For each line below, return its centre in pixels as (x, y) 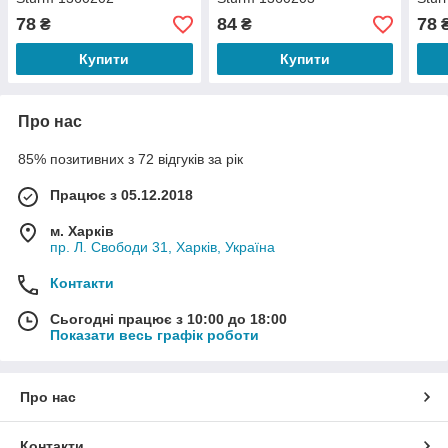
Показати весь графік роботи (154, 335)
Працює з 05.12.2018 (121, 195)
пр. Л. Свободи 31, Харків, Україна (162, 247)
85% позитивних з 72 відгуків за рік (130, 159)
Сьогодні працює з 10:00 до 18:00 (168, 319)
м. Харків (82, 231)
